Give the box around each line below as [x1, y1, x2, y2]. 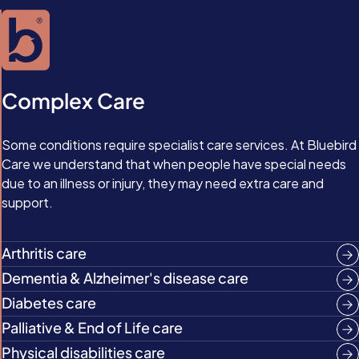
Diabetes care [2, 293, 96, 312]
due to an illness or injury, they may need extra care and [2, 175, 324, 192]
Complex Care [2, 87, 145, 114]
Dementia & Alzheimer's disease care [2, 268, 248, 287]
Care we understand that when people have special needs [2, 155, 346, 172]
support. [2, 194, 53, 211]
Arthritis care [2, 244, 87, 262]
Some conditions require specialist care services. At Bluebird [2, 136, 357, 153]
